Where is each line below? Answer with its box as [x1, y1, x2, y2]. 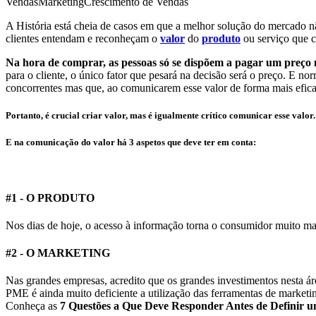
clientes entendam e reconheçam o [6, 32, 160, 44]
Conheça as [6, 300, 60, 312]
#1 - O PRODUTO [6, 191, 95, 204]
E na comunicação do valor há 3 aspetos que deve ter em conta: [6, 137, 256, 148]
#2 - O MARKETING [6, 247, 110, 260]
